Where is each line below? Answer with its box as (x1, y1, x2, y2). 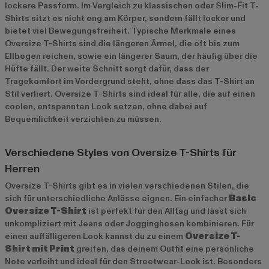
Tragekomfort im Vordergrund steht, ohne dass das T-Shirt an (5, 75, 255, 87)
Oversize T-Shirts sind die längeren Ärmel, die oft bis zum (5, 37, 240, 49)
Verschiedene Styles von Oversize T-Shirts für (5, 145, 237, 160)
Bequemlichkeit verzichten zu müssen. (5, 113, 162, 125)
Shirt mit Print (5, 243, 74, 255)
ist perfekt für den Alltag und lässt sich (86, 205, 246, 217)
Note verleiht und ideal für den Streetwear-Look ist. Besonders (5, 255, 262, 267)
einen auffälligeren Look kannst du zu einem (5, 230, 185, 242)
